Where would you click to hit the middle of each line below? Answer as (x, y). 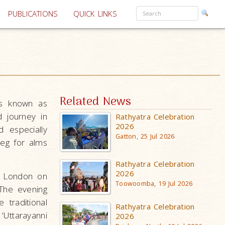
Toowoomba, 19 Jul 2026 (154, 183)
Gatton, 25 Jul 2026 (145, 136)
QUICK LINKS (95, 14)
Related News (96, 102)
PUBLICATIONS (33, 14)
